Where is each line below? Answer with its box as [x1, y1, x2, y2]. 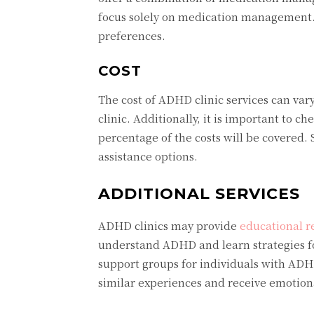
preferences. [98, 28, 165, 43]
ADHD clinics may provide [98, 218, 240, 233]
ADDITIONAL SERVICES [98, 184, 300, 203]
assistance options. [98, 149, 198, 163]
